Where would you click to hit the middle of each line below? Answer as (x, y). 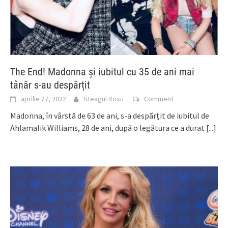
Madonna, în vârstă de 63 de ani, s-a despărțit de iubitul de (110, 116)
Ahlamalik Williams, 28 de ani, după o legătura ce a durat (108, 128)
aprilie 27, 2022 (44, 99)
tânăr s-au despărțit (50, 85)
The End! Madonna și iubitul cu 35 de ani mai (102, 72)
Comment (159, 99)
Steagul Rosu (104, 99)
